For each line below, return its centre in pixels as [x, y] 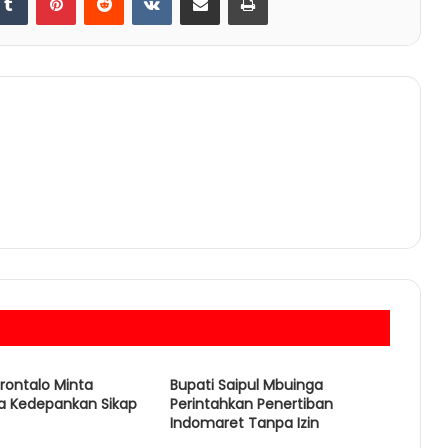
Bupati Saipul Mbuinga [246, 385]
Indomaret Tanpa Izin [244, 423]
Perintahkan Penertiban [251, 404]
